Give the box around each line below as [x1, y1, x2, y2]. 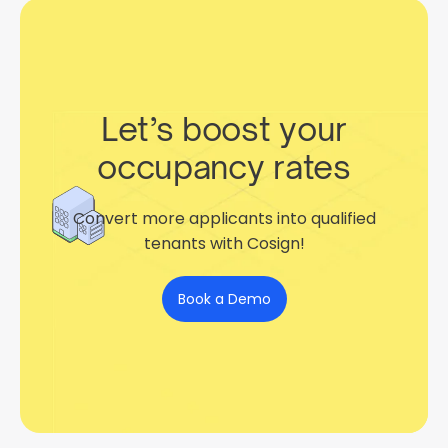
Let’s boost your [101, 108, 347, 149]
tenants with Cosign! [143, 231, 305, 255]
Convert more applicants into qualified [72, 206, 376, 230]
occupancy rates [97, 146, 351, 187]
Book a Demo [177, 288, 271, 309]
